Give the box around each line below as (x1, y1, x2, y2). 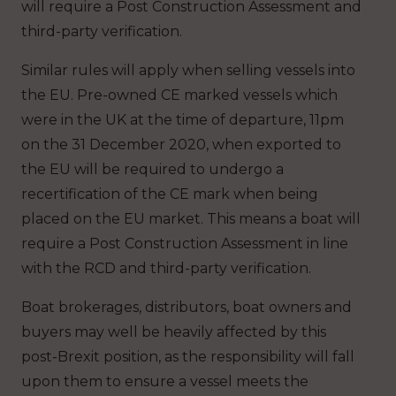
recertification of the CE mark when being (21, 185, 318, 202)
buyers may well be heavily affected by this (21, 323, 326, 340)
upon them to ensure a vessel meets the (21, 372, 308, 390)
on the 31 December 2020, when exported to (21, 135, 341, 153)
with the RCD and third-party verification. (21, 259, 311, 277)
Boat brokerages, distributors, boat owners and (21, 298, 352, 316)
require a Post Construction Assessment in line (21, 234, 348, 252)
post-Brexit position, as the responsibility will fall (21, 347, 354, 365)
